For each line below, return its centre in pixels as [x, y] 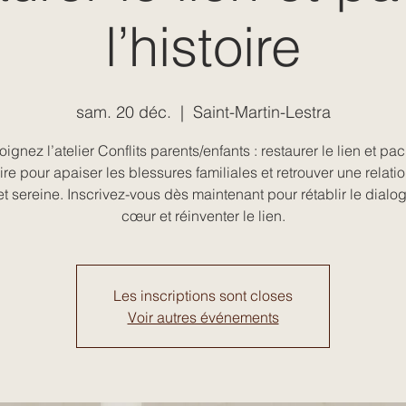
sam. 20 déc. [123, 111]
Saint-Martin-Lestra [261, 111]
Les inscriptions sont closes [203, 295]
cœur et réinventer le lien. [203, 215]
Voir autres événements [203, 317]
